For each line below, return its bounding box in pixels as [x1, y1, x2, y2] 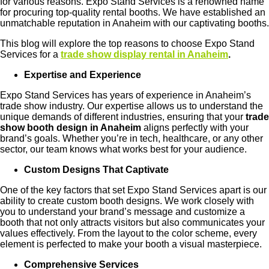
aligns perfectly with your [144, 122, 249, 133]
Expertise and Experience [24, 69, 141, 80]
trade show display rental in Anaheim [61, 49, 228, 59]
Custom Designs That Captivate [24, 164, 169, 175]
